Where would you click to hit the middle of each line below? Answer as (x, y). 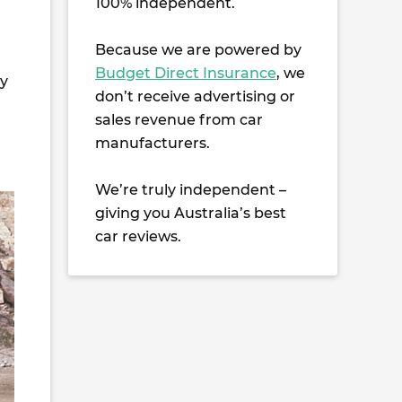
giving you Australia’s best (191, 213)
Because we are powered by (198, 50)
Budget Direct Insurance (186, 73)
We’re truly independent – (191, 190)
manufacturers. (153, 143)
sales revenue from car (179, 120)
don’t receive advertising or (195, 96)
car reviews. (138, 236)
